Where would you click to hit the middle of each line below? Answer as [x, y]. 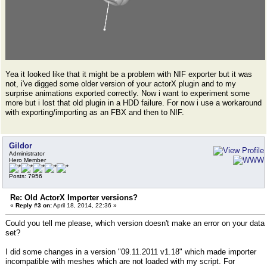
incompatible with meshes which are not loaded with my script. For [120, 261]
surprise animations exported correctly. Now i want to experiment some [128, 93]
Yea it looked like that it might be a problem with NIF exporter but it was [129, 74]
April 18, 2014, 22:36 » [84, 205]
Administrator [27, 153]
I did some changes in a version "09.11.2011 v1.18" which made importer [131, 252]
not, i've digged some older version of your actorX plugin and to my [121, 83]
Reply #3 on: [34, 205]
